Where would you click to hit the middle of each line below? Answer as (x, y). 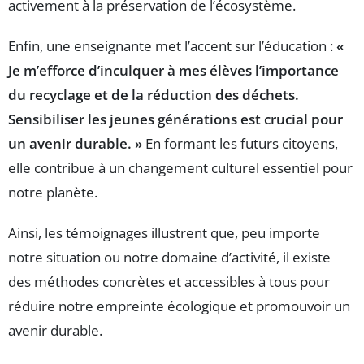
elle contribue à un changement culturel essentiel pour (180, 168)
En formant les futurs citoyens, (240, 144)
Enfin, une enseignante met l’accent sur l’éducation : (172, 46)
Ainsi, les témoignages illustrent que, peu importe (164, 233)
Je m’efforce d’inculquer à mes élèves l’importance (173, 71)
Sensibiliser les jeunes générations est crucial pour (175, 119)
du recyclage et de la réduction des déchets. (154, 95)
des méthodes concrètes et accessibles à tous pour (169, 282)
